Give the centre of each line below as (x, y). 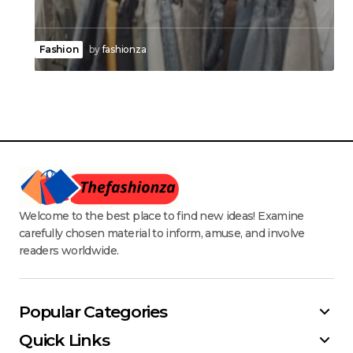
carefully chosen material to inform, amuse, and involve (162, 233)
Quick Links (64, 340)
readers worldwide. (69, 250)
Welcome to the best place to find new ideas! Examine (162, 216)
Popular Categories (93, 312)
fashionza (124, 49)
